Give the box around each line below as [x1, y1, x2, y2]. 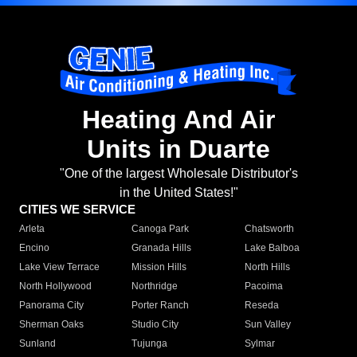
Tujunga [131, 338, 168, 350]
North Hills [244, 261, 290, 273]
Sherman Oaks [19, 319, 84, 331]
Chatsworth [244, 223, 294, 235]
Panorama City [19, 300, 84, 312]
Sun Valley [244, 319, 291, 331]
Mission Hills [131, 261, 187, 273]
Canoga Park [131, 223, 190, 235]
